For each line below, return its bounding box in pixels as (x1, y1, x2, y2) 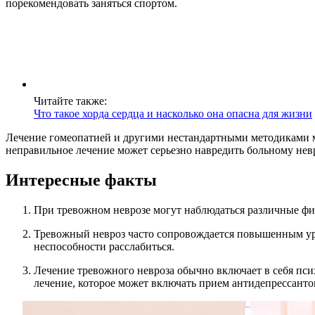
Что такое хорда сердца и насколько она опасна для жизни (34, 108, 312, 120)
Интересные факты (6, 171, 157, 190)
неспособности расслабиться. (34, 240, 174, 253)
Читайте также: (34, 95, 107, 108)
